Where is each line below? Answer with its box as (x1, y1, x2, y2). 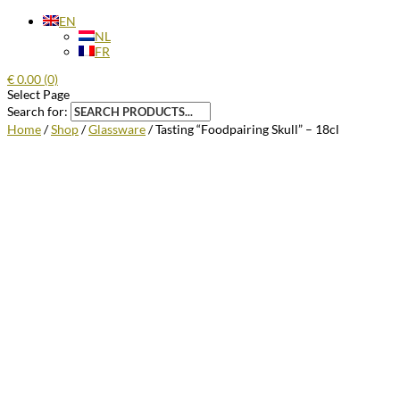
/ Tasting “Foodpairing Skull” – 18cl (146, 121, 339, 137)
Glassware (88, 121, 146, 137)
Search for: (7, 104, 68, 119)
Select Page (7, 87, 70, 102)
